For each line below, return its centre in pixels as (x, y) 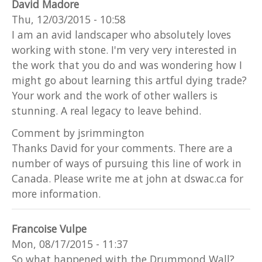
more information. (56, 194)
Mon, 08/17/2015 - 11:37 (70, 244)
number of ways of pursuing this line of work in (127, 163)
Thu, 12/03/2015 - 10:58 (69, 20)
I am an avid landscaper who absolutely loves (121, 35)
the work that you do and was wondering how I (127, 65)
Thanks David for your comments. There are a (122, 148)
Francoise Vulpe (49, 228)
